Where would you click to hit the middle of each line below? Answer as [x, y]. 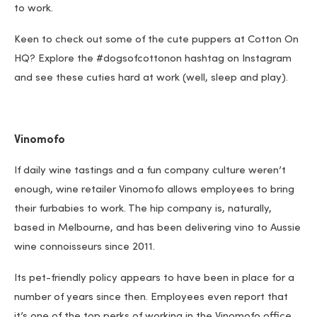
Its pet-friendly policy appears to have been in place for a [154, 279]
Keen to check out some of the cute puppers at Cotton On [156, 40]
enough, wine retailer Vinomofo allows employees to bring [154, 190]
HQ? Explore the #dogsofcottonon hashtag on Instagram [153, 59]
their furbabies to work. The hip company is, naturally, [143, 209]
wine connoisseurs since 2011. [85, 248]
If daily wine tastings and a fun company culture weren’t [150, 171]
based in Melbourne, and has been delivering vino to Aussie [157, 229]
